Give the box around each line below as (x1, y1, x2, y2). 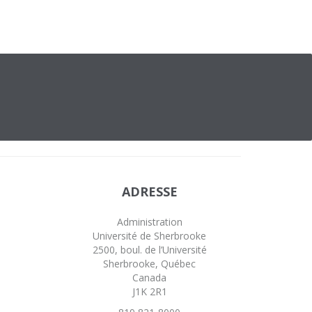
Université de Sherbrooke (93, 229, 207, 242)
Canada (132, 271, 167, 284)
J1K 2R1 (132, 285, 167, 298)
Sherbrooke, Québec (103, 257, 196, 270)
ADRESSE (121, 183, 178, 200)
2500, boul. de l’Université (92, 243, 207, 256)
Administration (116, 215, 182, 228)
